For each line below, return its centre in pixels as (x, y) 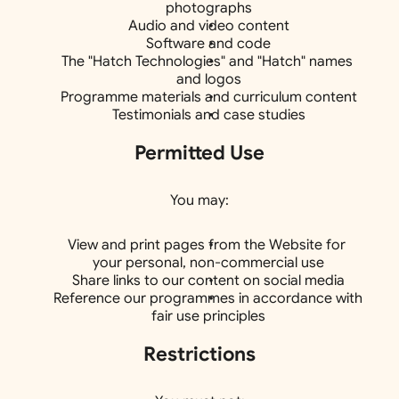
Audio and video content (208, 26)
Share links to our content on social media (208, 281)
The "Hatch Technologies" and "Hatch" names (207, 61)
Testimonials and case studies (208, 115)
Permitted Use (199, 153)
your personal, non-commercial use (208, 263)
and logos (208, 79)
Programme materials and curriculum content (208, 97)
